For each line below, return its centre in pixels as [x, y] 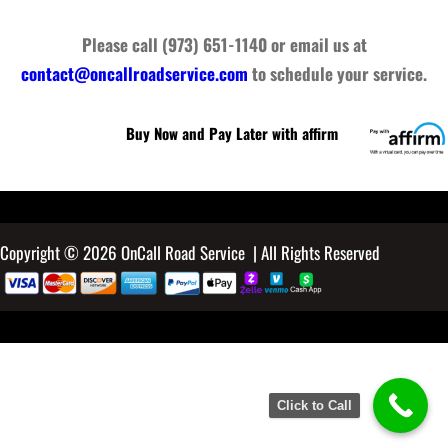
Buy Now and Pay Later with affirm [232, 132]
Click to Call [314, 405]
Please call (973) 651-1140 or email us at [224, 45]
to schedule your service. [337, 74]
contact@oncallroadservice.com [134, 74]
